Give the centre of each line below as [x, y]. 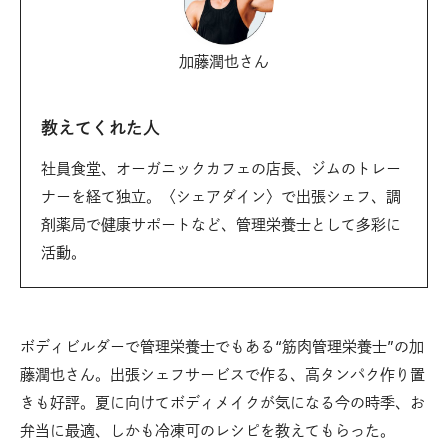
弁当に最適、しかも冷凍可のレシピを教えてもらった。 [207, 430]
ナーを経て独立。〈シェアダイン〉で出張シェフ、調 [221, 196]
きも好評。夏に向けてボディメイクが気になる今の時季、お [222, 402]
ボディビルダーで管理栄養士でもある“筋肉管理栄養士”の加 [222, 346]
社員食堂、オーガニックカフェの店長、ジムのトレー [221, 168]
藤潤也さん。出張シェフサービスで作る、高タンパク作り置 [222, 374]
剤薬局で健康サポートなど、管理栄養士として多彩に [221, 224]
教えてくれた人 [100, 127]
